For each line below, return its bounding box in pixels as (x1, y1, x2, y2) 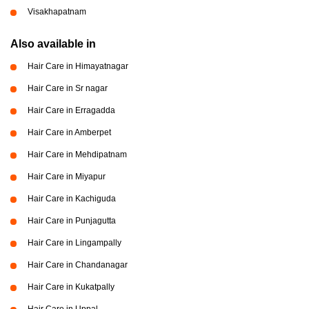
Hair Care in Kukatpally (28, 282, 114, 292)
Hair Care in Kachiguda (28, 194, 116, 203)
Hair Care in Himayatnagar (28, 61, 128, 71)
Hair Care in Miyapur (28, 172, 106, 181)
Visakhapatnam (28, 7, 86, 17)
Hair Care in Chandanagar (28, 260, 128, 270)
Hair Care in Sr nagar (28, 83, 108, 93)
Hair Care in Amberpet (28, 128, 111, 137)
